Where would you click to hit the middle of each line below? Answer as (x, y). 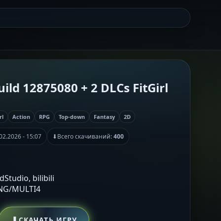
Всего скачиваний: (85, 136)
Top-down (72, 116)
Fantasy (104, 116)
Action (21, 116)
